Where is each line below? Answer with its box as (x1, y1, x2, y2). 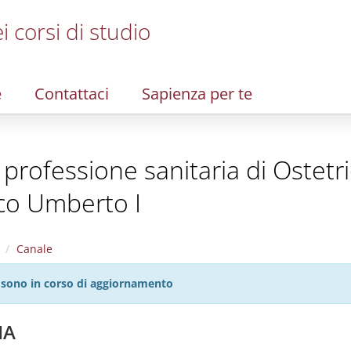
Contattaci (34, 83, 109, 104)
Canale (16, 241, 52, 256)
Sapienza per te (142, 83, 252, 104)
